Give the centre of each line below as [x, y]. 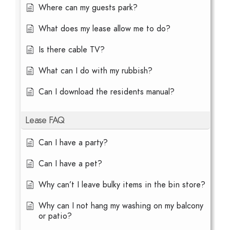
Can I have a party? [73, 143]
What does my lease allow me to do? [104, 29]
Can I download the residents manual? [107, 92]
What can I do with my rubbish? [95, 71]
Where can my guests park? [88, 8]
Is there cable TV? [72, 50]
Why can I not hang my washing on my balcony [121, 206]
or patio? [55, 216]
